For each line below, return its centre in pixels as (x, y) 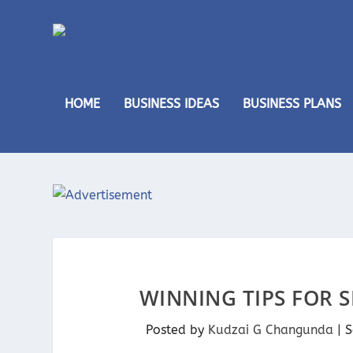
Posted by (177, 330)
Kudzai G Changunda (271, 330)
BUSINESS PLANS (292, 104)
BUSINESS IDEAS (172, 104)
